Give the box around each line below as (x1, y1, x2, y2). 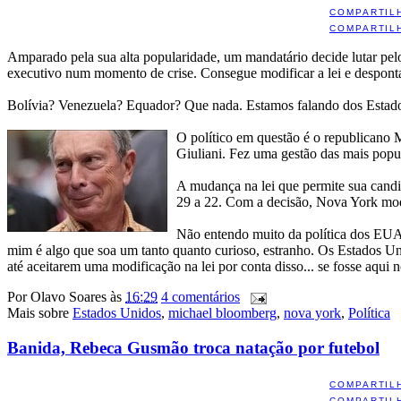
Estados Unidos (73, 305, 161, 321)
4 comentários (161, 289, 240, 305)
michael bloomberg (168, 305, 277, 321)
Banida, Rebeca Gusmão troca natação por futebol (7, 338, 380, 357)
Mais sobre (7, 305, 73, 321)
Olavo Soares (30, 289, 107, 305)
